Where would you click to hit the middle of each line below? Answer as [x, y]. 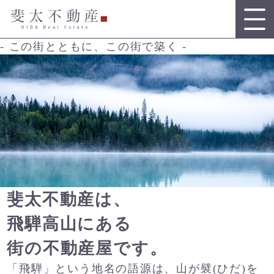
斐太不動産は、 [69, 199]
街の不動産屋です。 [87, 248]
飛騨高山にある [69, 224]
